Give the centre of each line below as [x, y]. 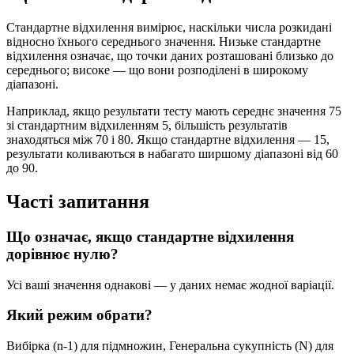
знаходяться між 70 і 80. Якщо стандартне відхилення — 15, [168, 140]
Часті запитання [78, 202]
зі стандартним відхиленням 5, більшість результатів [147, 126]
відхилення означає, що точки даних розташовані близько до [170, 56]
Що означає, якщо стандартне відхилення [150, 237]
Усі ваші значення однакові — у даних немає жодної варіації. [170, 284]
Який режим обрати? [79, 315]
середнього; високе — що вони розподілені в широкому [157, 70]
